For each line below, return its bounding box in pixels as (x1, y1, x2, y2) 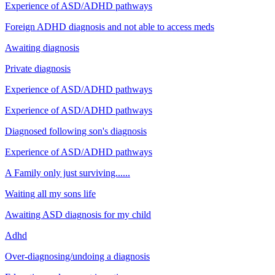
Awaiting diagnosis (5, 42, 79, 53)
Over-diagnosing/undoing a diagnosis (5, 250, 150, 261)
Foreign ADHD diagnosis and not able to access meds (5, 21, 214, 32)
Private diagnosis (5, 63, 71, 74)
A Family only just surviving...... (5, 167, 130, 178)
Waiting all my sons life (5, 188, 96, 199)
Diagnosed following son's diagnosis (5, 125, 147, 136)
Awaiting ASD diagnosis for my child (5, 209, 151, 220)
